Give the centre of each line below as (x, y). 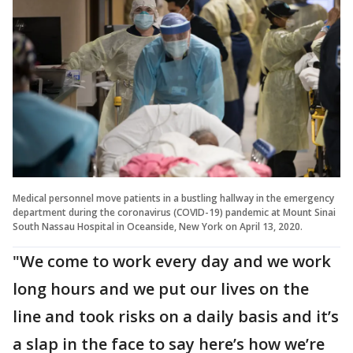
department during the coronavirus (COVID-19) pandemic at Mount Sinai (174, 212)
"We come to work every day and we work (172, 261)
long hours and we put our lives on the (161, 288)
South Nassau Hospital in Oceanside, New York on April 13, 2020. (158, 226)
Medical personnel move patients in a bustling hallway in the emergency (173, 198)
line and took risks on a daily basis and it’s (176, 316)
